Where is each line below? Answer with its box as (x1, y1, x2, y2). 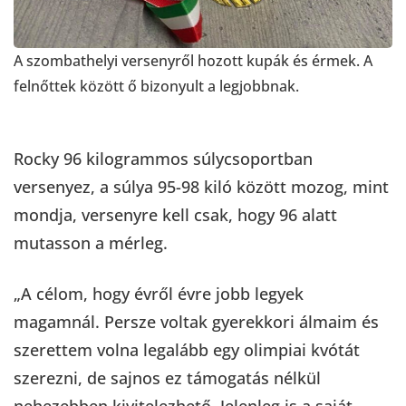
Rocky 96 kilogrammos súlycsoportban (14, 147, 313, 169)
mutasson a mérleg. (14, 231, 172, 254)
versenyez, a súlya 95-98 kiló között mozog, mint (14, 175, 389, 198)
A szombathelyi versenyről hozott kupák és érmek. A (14, 50, 372, 71)
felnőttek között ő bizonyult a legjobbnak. (14, 75, 299, 96)
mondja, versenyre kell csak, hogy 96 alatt (14, 203, 337, 226)
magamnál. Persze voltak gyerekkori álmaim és (14, 310, 379, 333)
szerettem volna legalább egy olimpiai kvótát (14, 338, 360, 361)
